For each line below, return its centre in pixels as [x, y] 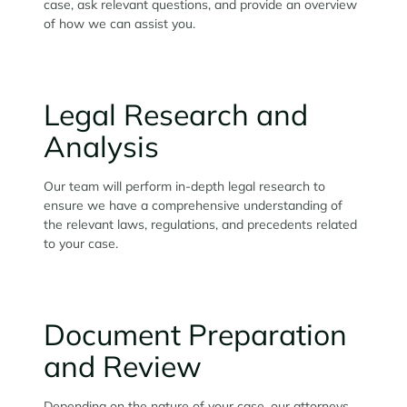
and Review [123, 366]
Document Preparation [195, 334]
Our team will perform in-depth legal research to [184, 186]
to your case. [83, 243]
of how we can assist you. [119, 23]
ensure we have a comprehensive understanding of [193, 205]
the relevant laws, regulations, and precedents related [200, 224]
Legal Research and [176, 114]
